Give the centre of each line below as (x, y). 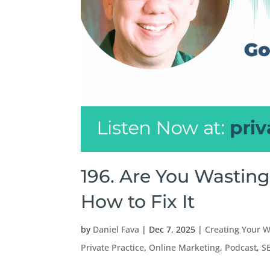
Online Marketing (185, 248)
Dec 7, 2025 (172, 230)
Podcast (241, 248)
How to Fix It (138, 202)
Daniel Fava (116, 230)
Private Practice (113, 248)
